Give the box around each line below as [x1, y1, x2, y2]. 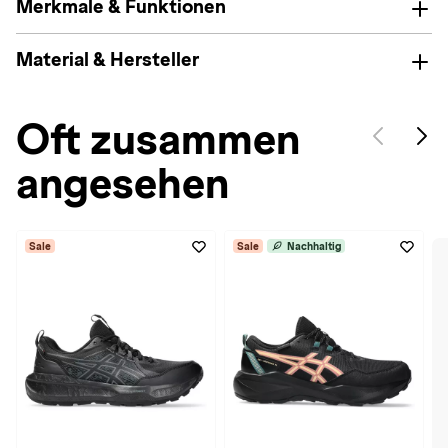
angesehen [16, 160, 229, 207]
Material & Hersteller [16, 49, 199, 70]
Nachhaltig [287, 240, 341, 252]
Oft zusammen [16, 116, 300, 163]
